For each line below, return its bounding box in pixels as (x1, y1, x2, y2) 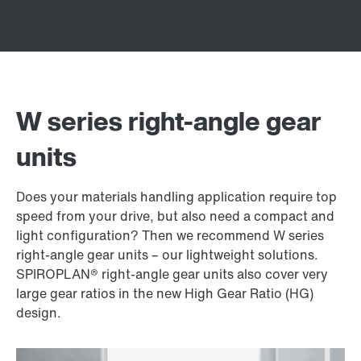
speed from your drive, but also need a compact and (16, 206, 334, 226)
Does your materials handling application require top (16, 187, 337, 206)
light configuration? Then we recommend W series (16, 226, 324, 245)
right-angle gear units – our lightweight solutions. (16, 245, 318, 264)
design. (16, 303, 61, 322)
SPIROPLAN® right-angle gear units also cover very (16, 264, 328, 284)
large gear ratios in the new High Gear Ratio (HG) (16, 284, 313, 303)
